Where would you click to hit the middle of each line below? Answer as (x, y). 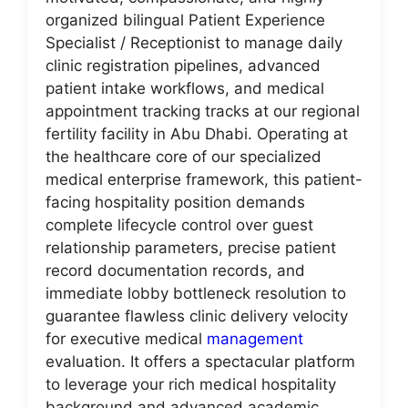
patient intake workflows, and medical (185, 88)
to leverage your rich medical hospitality (191, 384)
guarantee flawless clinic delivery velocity (197, 316)
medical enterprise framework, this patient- (204, 179)
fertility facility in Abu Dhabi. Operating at (197, 134)
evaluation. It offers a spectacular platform (200, 362)
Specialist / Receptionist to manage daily (194, 43)
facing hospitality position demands (175, 202)
